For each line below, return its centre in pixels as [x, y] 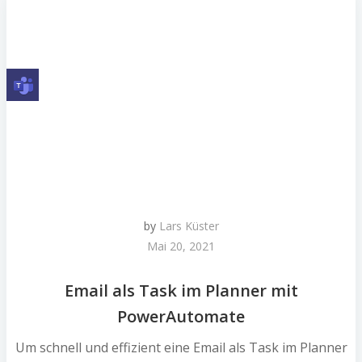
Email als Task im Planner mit [181, 290]
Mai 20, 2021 [181, 246]
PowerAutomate [181, 316]
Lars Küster [189, 226]
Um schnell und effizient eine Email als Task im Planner [181, 347]
